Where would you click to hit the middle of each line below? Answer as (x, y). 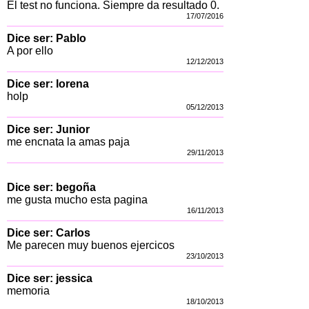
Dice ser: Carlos (49, 232)
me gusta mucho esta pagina (77, 199)
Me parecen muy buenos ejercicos (91, 245)
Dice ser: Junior (48, 129)
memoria (28, 290)
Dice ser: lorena (48, 83)
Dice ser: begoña (51, 187)
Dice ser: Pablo (47, 38)
